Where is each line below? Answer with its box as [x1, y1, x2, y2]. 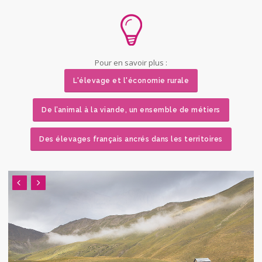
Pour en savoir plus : [95, 57, 167, 68]
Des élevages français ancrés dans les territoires [39, 135, 223, 144]
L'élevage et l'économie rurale [73, 77, 189, 85]
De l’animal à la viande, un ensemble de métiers [42, 106, 220, 115]
